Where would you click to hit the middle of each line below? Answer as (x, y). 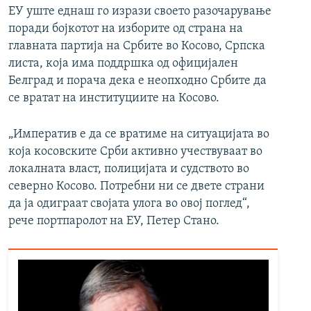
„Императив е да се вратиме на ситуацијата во (139, 135)
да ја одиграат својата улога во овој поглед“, (129, 204)
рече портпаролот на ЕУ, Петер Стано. (114, 221)
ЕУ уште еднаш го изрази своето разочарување (140, 12)
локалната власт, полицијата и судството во (129, 169)
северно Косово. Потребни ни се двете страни (136, 187)
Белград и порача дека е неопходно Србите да (137, 81)
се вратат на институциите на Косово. (114, 99)
